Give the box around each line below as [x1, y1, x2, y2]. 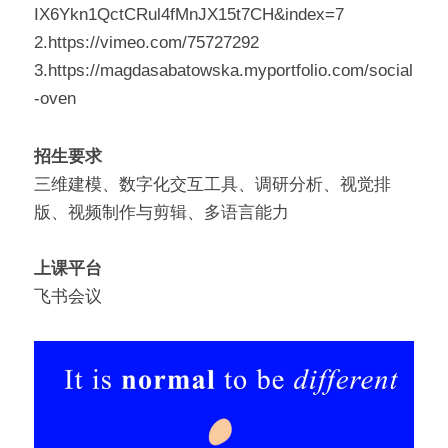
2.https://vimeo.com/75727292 [34, 33, 259, 53]
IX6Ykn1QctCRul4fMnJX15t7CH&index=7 [34, 5, 344, 25]
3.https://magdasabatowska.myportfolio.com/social [34, 61, 413, 81]
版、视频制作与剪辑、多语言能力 [34, 203, 289, 223]
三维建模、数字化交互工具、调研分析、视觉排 [34, 175, 391, 195]
